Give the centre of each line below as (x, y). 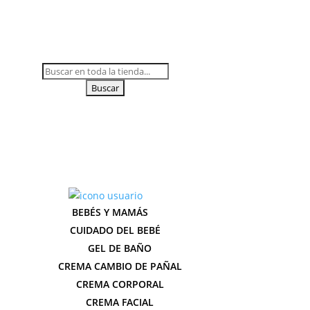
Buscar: (58, 70)
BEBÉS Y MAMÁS (110, 212)
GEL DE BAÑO (120, 248)
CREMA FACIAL (120, 302)
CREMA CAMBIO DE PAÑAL (120, 266)
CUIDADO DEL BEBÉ (115, 230)
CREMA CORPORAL (120, 284)
